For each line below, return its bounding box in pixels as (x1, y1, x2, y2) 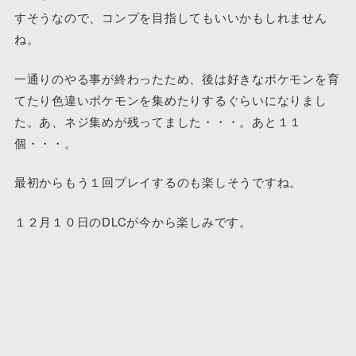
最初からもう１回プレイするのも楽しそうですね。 (14, 173, 303, 191)
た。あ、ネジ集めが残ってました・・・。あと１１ (14, 112, 303, 130)
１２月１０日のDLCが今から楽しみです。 (14, 212, 252, 230)
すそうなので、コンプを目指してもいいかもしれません (14, 9, 327, 26)
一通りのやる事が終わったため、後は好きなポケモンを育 (14, 69, 340, 87)
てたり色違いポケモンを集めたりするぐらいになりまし (14, 91, 327, 108)
